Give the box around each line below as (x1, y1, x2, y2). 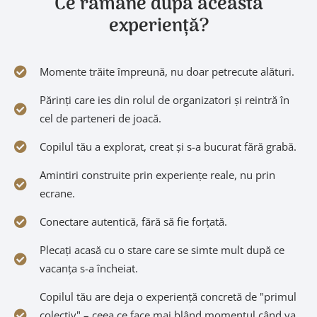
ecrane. (39, 186, 75, 200)
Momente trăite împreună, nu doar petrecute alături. (39, 64, 294, 79)
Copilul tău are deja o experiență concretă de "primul (39, 289, 296, 304)
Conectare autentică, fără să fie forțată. (39, 214, 227, 229)
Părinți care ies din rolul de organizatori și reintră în (39, 93, 289, 107)
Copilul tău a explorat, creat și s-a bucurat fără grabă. (39, 139, 296, 154)
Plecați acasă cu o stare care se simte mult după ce (39, 243, 284, 257)
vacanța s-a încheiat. (39, 261, 138, 275)
